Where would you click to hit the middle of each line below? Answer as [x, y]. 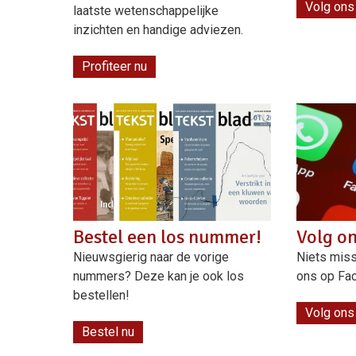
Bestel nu [108, 331]
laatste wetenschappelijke [146, 11]
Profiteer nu [114, 67]
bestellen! [101, 295]
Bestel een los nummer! [167, 236]
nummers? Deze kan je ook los [159, 276]
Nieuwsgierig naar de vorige [151, 257]
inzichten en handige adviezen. [158, 30]
